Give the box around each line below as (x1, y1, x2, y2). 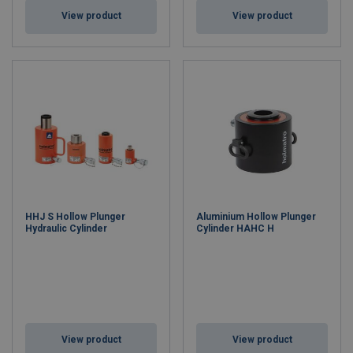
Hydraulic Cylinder (25, 223, 107, 234)
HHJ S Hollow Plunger (25, 211, 125, 222)
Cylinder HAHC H (196, 223, 274, 234)
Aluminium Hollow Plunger (196, 211, 316, 222)
